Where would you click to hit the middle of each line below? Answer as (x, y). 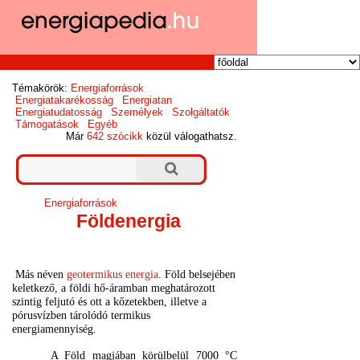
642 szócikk (115, 137)
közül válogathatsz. (190, 137)
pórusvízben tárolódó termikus (82, 315)
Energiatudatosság (59, 112)
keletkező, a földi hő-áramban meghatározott (114, 288)
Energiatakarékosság (65, 100)
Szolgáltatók (200, 112)
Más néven (41, 274)
